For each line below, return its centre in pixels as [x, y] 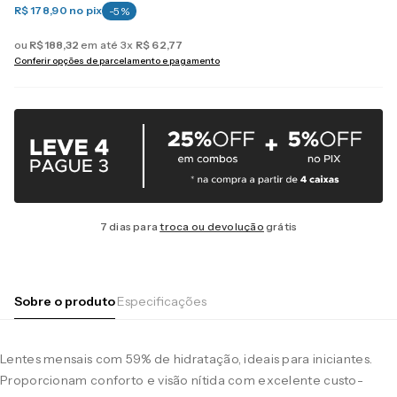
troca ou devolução [212, 227]
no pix [86, 10]
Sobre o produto [65, 301]
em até [100, 45]
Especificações [162, 302]
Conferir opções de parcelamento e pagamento [117, 61]
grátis [280, 227]
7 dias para [130, 227]
